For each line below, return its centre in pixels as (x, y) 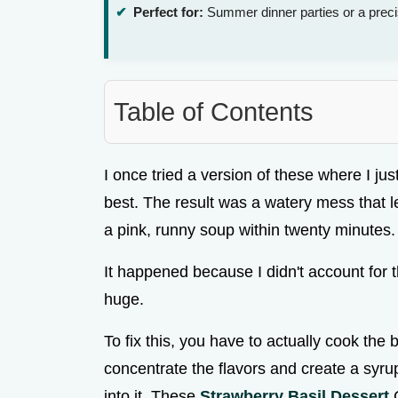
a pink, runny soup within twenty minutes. (250, 231)
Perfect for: (168, 12)
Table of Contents (214, 112)
